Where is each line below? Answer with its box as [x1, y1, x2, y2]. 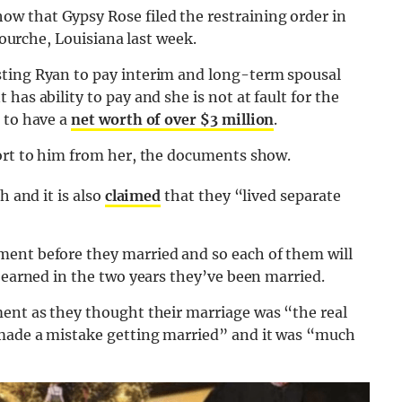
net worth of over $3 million [71, 110, 275, 129]
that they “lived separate [161, 187, 341, 205]
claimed [104, 187, 162, 205]
